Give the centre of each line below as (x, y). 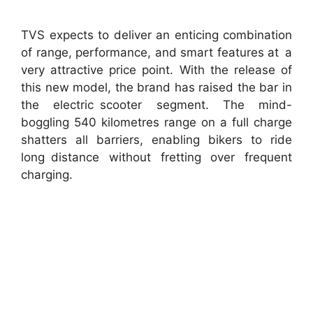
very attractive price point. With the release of (156, 70)
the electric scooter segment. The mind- (156, 104)
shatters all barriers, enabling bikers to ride (156, 139)
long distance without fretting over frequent (156, 157)
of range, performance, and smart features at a (156, 52)
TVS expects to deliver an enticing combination (156, 35)
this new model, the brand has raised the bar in (156, 87)
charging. (47, 174)
